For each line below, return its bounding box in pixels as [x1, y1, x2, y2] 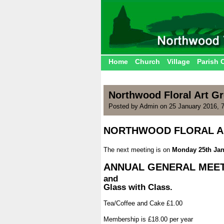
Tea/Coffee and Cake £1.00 [103, 199, 182, 207]
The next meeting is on [103, 146, 172, 153]
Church [135, 57, 160, 65]
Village [167, 57, 190, 65]
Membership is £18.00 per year [103, 215, 193, 223]
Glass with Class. [103, 182, 172, 192]
